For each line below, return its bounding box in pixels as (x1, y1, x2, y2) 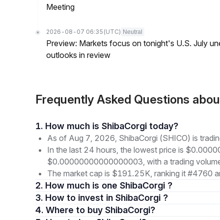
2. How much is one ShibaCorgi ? (45, 180, 172, 191)
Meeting (46, 2, 75, 12)
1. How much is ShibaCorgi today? (45, 121, 178, 131)
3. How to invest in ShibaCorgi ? (45, 192, 168, 203)
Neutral (123, 28, 142, 35)
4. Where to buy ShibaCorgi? (46, 205, 155, 215)
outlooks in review (46, 50, 110, 60)
